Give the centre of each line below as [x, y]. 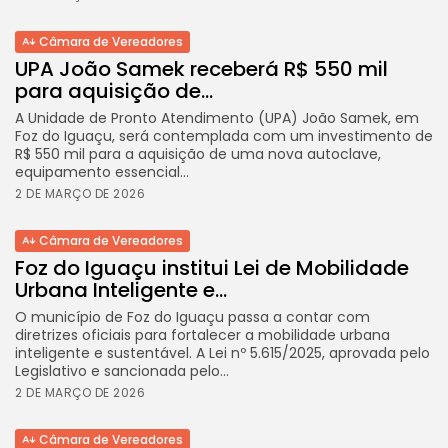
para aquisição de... [114, 90]
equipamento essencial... [102, 171]
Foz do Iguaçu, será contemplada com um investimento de [224, 135]
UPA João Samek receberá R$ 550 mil [201, 68]
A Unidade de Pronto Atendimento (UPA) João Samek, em [217, 117]
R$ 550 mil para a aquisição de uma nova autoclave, [198, 153]
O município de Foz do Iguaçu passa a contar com [192, 316]
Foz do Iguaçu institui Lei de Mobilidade [212, 267]
